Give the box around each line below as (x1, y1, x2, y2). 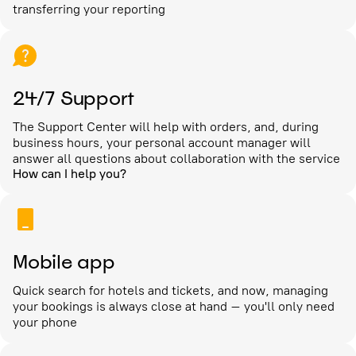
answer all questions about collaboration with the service (13, 151, 340, 166)
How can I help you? (13, 166, 126, 181)
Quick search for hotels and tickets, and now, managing (13, 283, 328, 298)
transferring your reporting (13, 2, 165, 17)
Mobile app (13, 250, 115, 274)
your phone (13, 315, 77, 330)
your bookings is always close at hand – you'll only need (13, 299, 335, 314)
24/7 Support (13, 86, 135, 110)
